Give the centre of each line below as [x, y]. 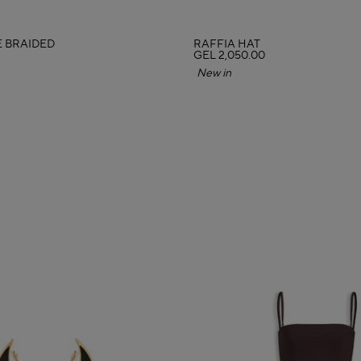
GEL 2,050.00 [229, 56]
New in [218, 74]
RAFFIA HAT [227, 45]
